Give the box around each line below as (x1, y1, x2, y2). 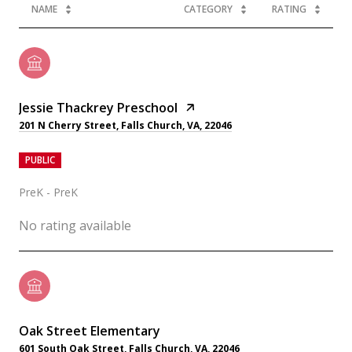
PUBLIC (25, 152, 55, 167)
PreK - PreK (19, 184, 78, 200)
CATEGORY (184, 2, 233, 16)
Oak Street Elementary (19, 321, 160, 339)
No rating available (19, 216, 131, 234)
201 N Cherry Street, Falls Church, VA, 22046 (19, 118, 232, 132)
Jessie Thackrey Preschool (19, 98, 178, 116)
